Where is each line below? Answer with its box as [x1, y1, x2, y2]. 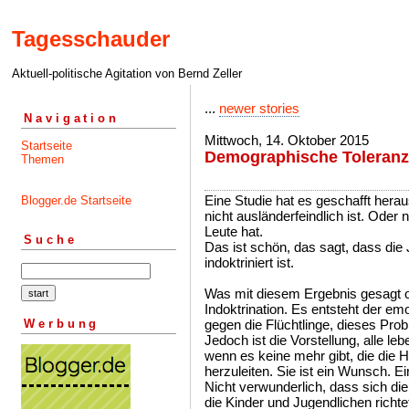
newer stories [219, 100, 299, 116]
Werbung [24, 316, 100, 330]
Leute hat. [204, 224, 263, 239]
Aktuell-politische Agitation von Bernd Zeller [12, 67, 242, 81]
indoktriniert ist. [204, 255, 294, 270]
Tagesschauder [12, 26, 170, 52]
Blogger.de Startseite [21, 193, 131, 207]
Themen [21, 152, 64, 166]
